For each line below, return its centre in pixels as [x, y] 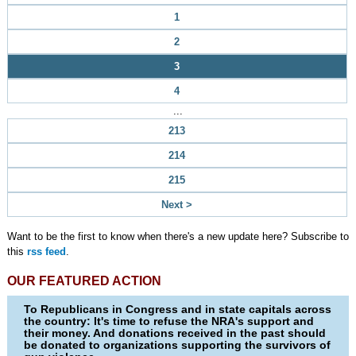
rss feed [46, 252]
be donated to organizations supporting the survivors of [178, 345]
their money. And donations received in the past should [175, 333]
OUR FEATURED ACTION [84, 281]
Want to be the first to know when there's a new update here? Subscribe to [178, 236]
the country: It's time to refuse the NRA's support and [169, 321]
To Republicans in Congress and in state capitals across [178, 309]
